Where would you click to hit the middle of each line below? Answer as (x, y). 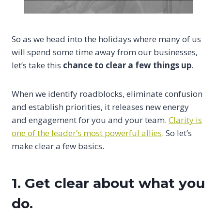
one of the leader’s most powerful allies (87, 133)
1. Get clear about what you (108, 183)
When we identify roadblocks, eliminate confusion (107, 94)
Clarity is (185, 120)
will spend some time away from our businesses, (105, 52)
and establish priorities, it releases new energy (100, 107)
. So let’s (177, 133)
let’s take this (37, 65)
